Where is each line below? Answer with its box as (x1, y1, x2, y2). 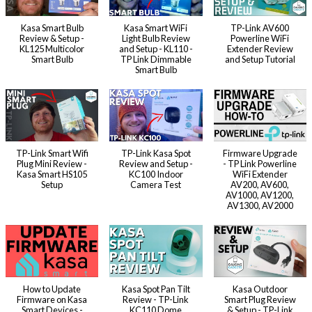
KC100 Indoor (128, 168, 183, 180)
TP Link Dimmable (120, 53, 192, 65)
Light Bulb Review (121, 32, 190, 44)
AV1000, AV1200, (226, 189, 295, 201)
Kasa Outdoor (232, 283, 288, 295)
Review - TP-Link (123, 293, 189, 305)
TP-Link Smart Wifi (15, 147, 88, 159)
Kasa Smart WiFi (124, 22, 188, 33)
